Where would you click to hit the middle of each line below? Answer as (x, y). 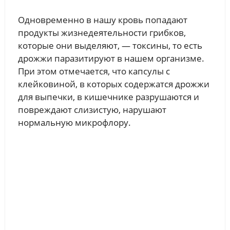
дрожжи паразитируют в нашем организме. (111, 59)
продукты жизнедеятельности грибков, (102, 33)
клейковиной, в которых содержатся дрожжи (113, 84)
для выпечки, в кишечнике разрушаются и (108, 97)
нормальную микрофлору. (74, 123)
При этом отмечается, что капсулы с (94, 71)
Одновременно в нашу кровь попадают (102, 20)
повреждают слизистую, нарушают (92, 110)
